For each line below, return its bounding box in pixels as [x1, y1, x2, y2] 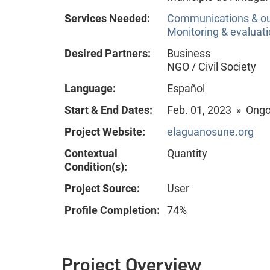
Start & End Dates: [64, 103, 152, 116]
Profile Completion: [64, 203, 160, 216]
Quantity [167, 146, 207, 160]
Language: [64, 81, 116, 95]
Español [167, 81, 205, 95]
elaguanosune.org [167, 125, 254, 138]
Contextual [64, 146, 118, 160]
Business [167, 46, 210, 60]
